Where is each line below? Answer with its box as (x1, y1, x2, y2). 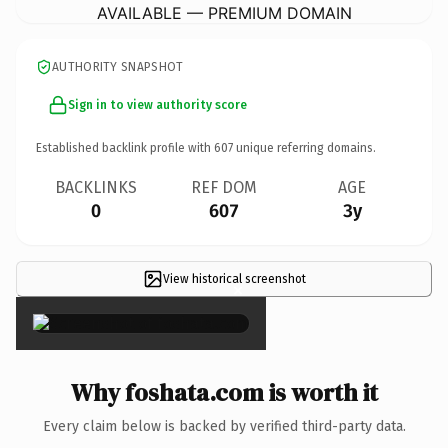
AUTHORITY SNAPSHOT (52, 59, 184, 74)
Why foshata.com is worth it (70, 375, 378, 409)
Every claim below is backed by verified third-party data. (42, 417, 406, 435)
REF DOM (191, 177, 257, 197)
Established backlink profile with (36, 140, 214, 155)
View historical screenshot (162, 271, 306, 286)
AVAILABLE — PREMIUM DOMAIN (96, 2, 352, 23)
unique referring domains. (233, 140, 376, 155)
